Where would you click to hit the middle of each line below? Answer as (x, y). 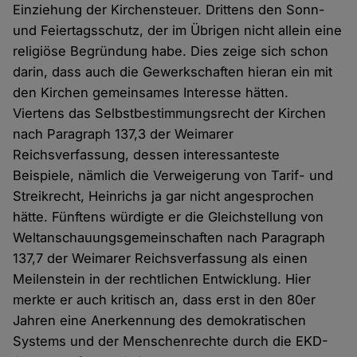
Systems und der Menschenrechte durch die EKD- (171, 341)
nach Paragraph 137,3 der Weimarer (124, 134)
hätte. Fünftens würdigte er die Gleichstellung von (169, 217)
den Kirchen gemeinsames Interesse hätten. (151, 93)
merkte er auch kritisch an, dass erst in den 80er (165, 300)
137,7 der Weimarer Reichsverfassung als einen (161, 259)
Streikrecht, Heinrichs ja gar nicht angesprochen (164, 196)
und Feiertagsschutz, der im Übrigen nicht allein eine (178, 31)
